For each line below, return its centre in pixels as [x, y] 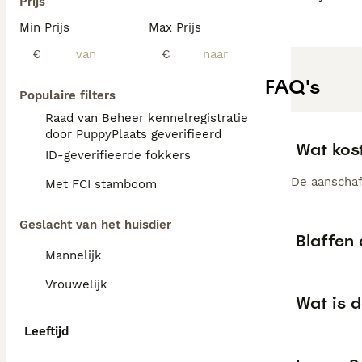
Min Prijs [44, 27]
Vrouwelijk [76, 284]
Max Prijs [175, 27]
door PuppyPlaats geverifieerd [133, 134]
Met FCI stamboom [101, 184]
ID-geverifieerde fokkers [118, 155]
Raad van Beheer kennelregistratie [147, 118]
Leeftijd [46, 331]
